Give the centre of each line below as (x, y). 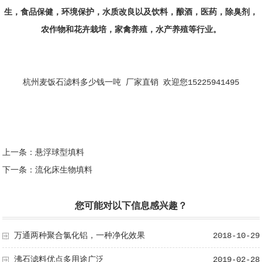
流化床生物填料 (64, 170)
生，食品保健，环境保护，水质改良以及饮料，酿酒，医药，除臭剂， (131, 13)
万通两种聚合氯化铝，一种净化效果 (80, 236)
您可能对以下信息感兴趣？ (131, 207)
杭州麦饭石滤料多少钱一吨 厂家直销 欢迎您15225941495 (131, 83)
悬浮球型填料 (60, 153)
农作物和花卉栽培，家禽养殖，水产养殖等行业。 (131, 30)
